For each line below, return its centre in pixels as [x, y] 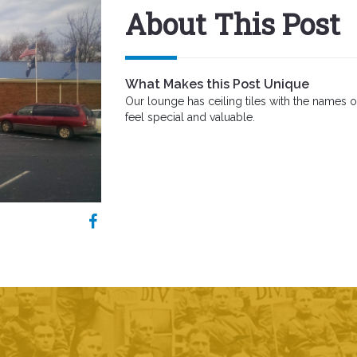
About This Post [232, 24]
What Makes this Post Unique [217, 84]
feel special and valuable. [190, 117]
